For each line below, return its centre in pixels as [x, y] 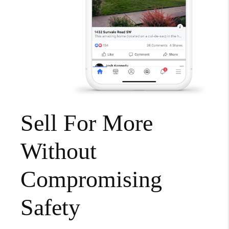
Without [59, 151]
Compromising [91, 179]
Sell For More [87, 123]
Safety [50, 208]
